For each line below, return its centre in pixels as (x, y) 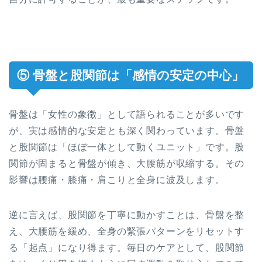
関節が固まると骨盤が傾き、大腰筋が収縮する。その (127, 164)
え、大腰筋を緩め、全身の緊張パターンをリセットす (127, 232)
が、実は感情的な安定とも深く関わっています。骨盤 (127, 131)
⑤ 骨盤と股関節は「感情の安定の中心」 (130, 75)
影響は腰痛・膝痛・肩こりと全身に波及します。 (117, 180)
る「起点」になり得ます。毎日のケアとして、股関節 (127, 248)
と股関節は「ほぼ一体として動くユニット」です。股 (127, 147)
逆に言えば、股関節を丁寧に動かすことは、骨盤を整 (127, 215)
